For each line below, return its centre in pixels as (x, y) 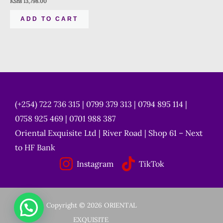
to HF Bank (35, 148)
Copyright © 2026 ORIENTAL (92, 206)
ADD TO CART (49, 19)
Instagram (95, 164)
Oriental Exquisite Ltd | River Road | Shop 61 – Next (109, 133)
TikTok (152, 164)
